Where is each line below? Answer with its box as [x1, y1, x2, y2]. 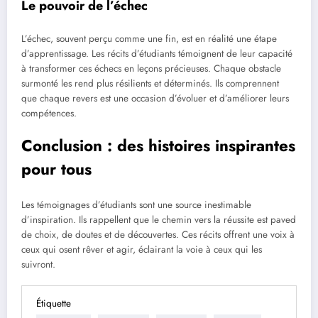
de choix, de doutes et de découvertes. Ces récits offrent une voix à [21, 227, 295, 241]
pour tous [21, 158, 92, 181]
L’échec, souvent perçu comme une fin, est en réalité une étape [21, 32, 277, 46]
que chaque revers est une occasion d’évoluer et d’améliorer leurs [21, 92, 289, 106]
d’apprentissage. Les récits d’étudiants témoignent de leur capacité [21, 47, 292, 61]
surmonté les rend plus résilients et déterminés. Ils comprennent [21, 77, 279, 91]
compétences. [21, 106, 77, 121]
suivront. [21, 257, 55, 271]
